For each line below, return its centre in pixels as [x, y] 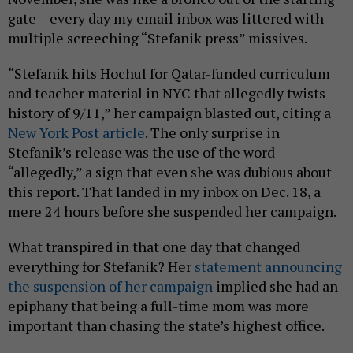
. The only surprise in [212, 133]
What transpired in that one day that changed [154, 247]
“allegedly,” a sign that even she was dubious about [170, 172]
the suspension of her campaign [110, 286]
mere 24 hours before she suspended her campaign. [172, 212]
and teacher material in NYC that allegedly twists [167, 93]
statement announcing [268, 267]
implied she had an [275, 286]
